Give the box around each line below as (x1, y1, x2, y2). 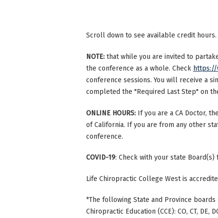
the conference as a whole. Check (86, 64, 193, 73)
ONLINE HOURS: (86, 109, 138, 117)
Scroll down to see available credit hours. (86, 31, 217, 40)
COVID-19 (86, 153, 115, 162)
